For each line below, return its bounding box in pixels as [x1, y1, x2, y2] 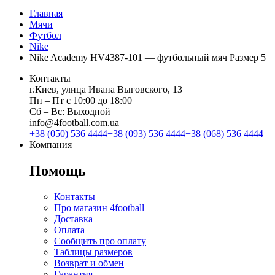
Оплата [54, 224, 85, 235]
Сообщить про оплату [54, 235, 146, 246]
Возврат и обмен [54, 257, 124, 268]
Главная [29, 8, 63, 19]
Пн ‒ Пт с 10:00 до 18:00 [29, 95, 132, 106]
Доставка [54, 213, 93, 224]
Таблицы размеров [54, 246, 133, 257]
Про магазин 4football [54, 202, 144, 213]
